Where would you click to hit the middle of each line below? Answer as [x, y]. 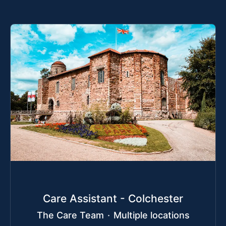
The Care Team [70, 215]
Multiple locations [151, 215]
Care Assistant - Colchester [113, 199]
